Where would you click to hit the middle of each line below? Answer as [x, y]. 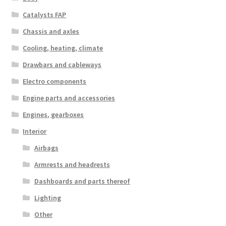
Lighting [47, 197]
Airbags [46, 148]
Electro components [55, 81]
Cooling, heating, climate [63, 48]
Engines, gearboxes [53, 114]
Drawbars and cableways [62, 64]
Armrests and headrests [72, 164]
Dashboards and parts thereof [82, 181]
